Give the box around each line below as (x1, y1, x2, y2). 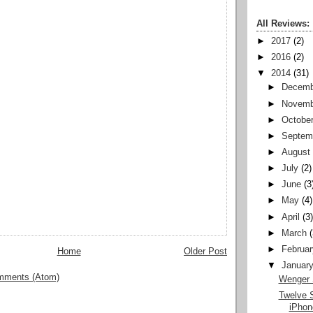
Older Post (184, 246, 227, 256)
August (282, 147, 311, 158)
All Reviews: (256, 19, 310, 29)
